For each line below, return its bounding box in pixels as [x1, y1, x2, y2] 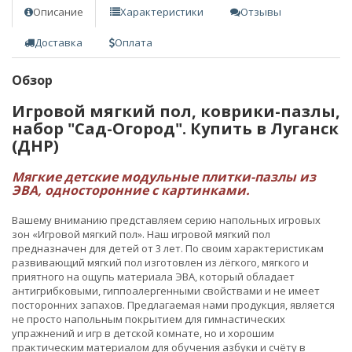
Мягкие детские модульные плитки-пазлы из [12, 167, 316, 185]
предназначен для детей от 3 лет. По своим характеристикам [12, 240, 324, 255]
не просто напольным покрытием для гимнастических [12, 311, 285, 326]
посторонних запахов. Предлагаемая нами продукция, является [12, 297, 335, 312]
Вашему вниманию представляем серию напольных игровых [12, 212, 321, 227]
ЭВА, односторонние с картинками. [12, 181, 250, 199]
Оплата [115, 35, 152, 49]
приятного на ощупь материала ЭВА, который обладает [12, 269, 295, 284]
